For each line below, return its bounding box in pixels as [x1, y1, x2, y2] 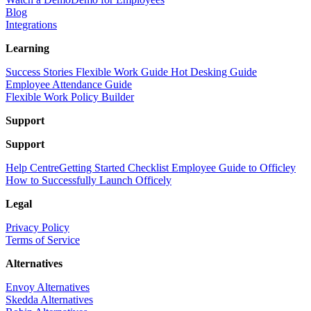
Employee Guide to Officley [171, 162, 296, 174]
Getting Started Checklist [59, 162, 171, 174]
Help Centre [6, 162, 59, 174]
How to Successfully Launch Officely [6, 174, 171, 187]
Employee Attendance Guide [6, 78, 132, 91]
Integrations [6, 19, 57, 31]
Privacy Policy [6, 221, 69, 234]
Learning [6, 42, 49, 55]
